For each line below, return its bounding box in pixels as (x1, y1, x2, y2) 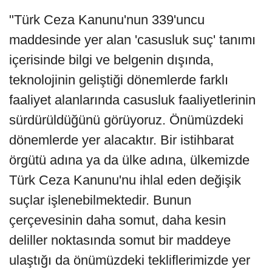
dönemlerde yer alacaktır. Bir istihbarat (9, 132, 234, 148)
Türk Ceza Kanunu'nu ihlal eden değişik (9, 172, 241, 188)
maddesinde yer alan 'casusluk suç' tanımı (9, 32, 256, 47)
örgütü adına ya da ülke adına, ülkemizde (9, 152, 250, 168)
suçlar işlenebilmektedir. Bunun (9, 192, 191, 208)
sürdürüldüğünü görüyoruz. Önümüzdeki (9, 112, 243, 127)
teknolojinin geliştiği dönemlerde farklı (9, 72, 228, 87)
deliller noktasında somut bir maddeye (9, 232, 231, 248)
